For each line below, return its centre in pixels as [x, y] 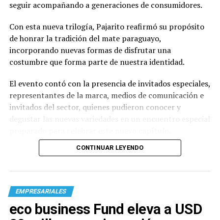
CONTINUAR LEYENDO [110, 147]
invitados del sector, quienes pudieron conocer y [95, 107]
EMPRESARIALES [41, 191]
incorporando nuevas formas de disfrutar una [90, 50]
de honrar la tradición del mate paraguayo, [85, 38]
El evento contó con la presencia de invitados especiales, [110, 83]
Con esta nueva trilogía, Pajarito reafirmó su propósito [107, 26]
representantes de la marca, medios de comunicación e [106, 95]
